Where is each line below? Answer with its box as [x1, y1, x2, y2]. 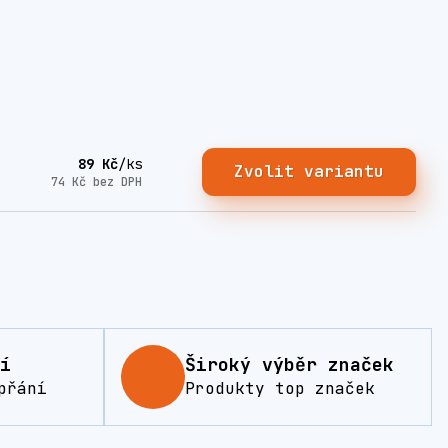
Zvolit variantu [233, 161, 384, 183]
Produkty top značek [185, 378, 375, 400]
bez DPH [92, 173, 142, 190]
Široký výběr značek [185, 353, 394, 377]
